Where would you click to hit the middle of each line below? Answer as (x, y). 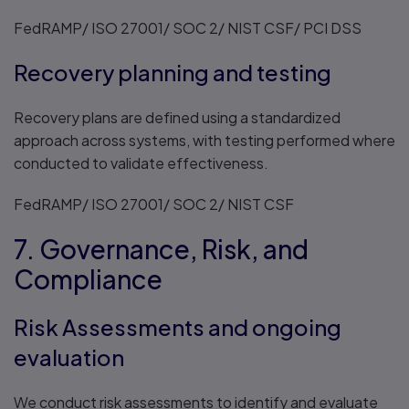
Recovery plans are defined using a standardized (177, 117)
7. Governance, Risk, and (161, 249)
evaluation (69, 357)
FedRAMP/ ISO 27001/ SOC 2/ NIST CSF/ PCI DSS (188, 28)
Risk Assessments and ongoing (178, 327)
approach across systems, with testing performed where (204, 140)
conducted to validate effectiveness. (141, 163)
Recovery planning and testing (173, 72)
